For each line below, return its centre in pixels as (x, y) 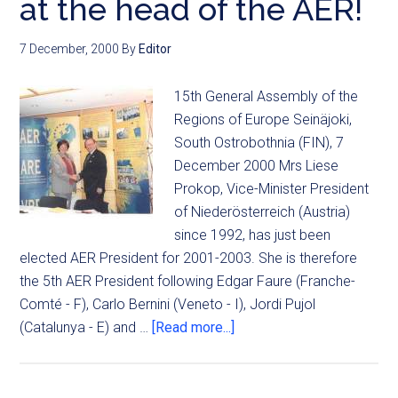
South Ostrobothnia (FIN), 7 (259, 143)
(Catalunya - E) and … (86, 327)
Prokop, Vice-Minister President (272, 189)
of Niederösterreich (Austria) (263, 212)
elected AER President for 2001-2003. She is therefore (189, 258)
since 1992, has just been (253, 235)
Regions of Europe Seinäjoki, (263, 119)
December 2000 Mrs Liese (257, 166)
